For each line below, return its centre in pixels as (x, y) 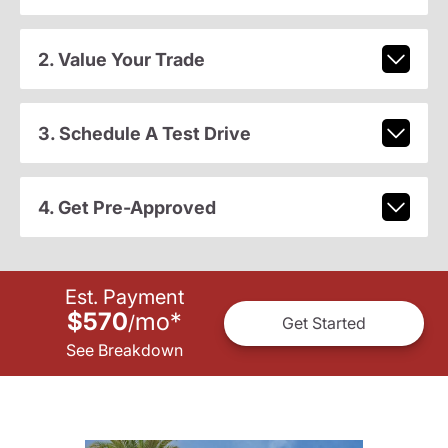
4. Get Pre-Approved (126, 207)
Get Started (324, 323)
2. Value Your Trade (121, 59)
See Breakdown (124, 349)
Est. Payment (124, 296)
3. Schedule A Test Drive (144, 133)
